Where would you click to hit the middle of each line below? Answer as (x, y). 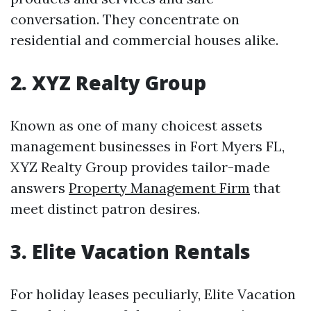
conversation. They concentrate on (125, 19)
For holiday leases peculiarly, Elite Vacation (153, 294)
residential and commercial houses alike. (144, 40)
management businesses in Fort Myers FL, (148, 146)
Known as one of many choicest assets (136, 125)
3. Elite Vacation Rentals (131, 251)
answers (40, 188)
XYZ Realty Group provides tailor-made (140, 167)
